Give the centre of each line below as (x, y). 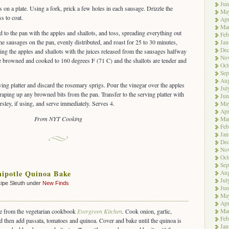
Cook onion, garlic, (148, 211)
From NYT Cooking (58, 119)
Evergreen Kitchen (100, 211)
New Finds (56, 183)
